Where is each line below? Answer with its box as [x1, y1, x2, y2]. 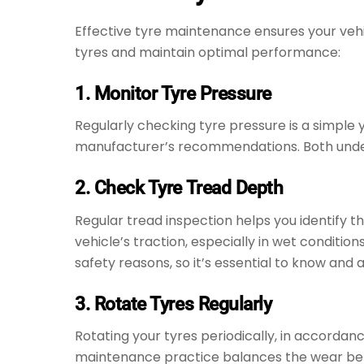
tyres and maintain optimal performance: [75, 42, 340, 62]
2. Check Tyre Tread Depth [75, 176, 284, 200]
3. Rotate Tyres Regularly [75, 292, 272, 315]
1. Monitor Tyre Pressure [75, 81, 271, 105]
